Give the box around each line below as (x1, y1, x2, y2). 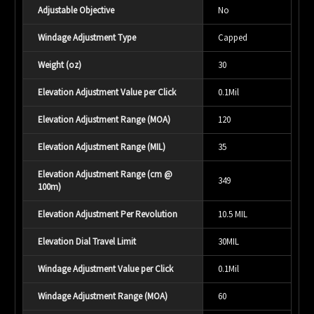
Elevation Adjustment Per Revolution (38, 207, 177, 220)
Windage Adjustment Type (38, 31, 136, 43)
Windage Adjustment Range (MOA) (38, 289, 168, 302)
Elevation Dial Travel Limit (38, 235, 136, 247)
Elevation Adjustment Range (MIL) (38, 140, 165, 153)
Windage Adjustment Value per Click (38, 262, 173, 275)
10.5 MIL (218, 207, 247, 220)
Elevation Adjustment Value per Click (38, 86, 176, 98)
